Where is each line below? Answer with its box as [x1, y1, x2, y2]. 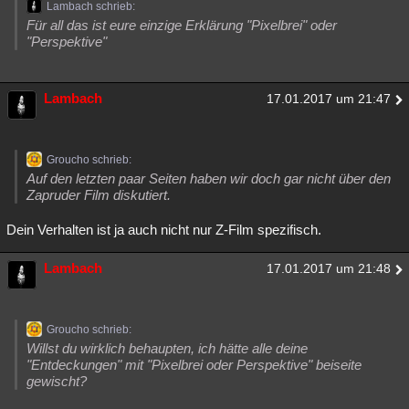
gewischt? [26, 373, 87, 390]
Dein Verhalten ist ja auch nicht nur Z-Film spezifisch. [6, 222, 321, 238]
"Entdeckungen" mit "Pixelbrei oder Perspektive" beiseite [26, 357, 362, 373]
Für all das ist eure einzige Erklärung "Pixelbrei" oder [26, 17, 337, 34]
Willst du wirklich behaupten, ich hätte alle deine [26, 341, 308, 357]
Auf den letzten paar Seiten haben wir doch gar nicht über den [26, 171, 391, 187]
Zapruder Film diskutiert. [26, 187, 171, 204]
